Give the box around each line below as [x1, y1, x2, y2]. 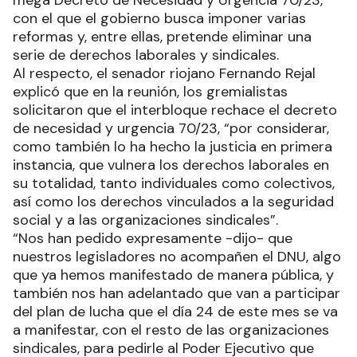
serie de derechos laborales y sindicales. [13, 45, 279, 65]
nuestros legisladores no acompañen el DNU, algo [13, 247, 341, 267]
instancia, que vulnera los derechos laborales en [13, 155, 329, 175]
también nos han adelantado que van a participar [13, 284, 340, 304]
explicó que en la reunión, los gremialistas [13, 82, 288, 102]
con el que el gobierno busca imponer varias [13, 9, 306, 29]
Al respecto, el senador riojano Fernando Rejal [13, 64, 316, 84]
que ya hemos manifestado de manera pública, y [13, 265, 334, 285]
